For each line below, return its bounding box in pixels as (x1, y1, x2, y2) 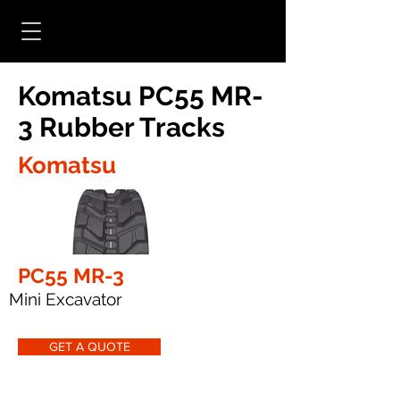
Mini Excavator (9, 289, 122, 310)
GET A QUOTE (48, 339, 130, 354)
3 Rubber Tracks (18, 112, 225, 143)
